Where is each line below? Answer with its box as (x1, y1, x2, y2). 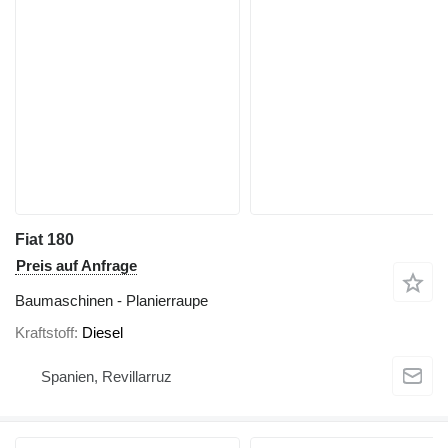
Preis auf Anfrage (16, 257, 137, 275)
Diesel (82, 323, 123, 341)
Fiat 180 (15, 231, 74, 249)
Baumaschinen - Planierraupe (15, 292, 208, 310)
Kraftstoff (15, 323, 74, 341)
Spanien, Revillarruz (41, 368, 172, 386)
